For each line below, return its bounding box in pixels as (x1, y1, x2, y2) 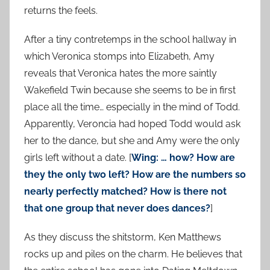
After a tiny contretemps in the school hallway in (24, 33, 236, 45)
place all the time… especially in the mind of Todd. (24, 101, 240, 113)
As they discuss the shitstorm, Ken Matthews (24, 231, 221, 243)
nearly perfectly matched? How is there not (24, 185, 227, 197)
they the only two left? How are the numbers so (24, 168, 246, 180)
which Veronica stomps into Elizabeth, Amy (24, 50, 215, 62)
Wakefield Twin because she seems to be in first (24, 84, 236, 96)
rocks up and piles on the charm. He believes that (24, 248, 242, 260)
